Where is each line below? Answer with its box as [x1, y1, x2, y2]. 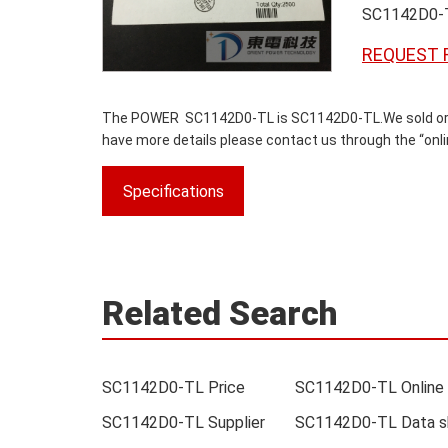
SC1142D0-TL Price [102, 378, 245, 397]
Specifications [122, 182, 224, 201]
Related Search [102, 293, 338, 333]
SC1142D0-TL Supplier [102, 413, 265, 432]
